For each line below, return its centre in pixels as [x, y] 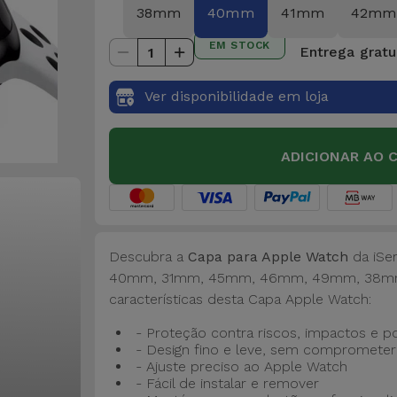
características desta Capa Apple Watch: [240, 299]
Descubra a [148, 257]
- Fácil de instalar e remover [227, 383]
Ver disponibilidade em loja [236, 96]
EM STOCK [239, 45]
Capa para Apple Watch [268, 257]
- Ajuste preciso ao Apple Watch [241, 366]
